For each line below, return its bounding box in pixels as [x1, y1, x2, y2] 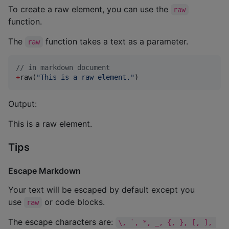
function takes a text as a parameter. [42, 36, 188, 47]
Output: [8, 98, 37, 109]
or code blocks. [41, 196, 105, 207]
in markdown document [24, 63, 110, 72]
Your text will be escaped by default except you [8, 184, 195, 195]
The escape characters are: [8, 216, 116, 227]
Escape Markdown [8, 165, 81, 176]
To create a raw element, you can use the [8, 4, 171, 14]
